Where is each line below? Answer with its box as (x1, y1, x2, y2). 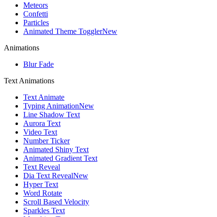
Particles (23, 18, 49, 27)
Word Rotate (23, 188, 62, 197)
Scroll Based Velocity (23, 197, 89, 206)
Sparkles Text (23, 206, 65, 215)
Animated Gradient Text (23, 154, 97, 162)
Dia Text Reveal (23, 171, 73, 180)
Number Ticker (23, 136, 70, 145)
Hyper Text (23, 180, 58, 188)
